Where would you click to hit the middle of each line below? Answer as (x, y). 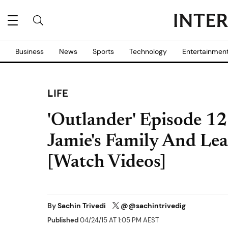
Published (63, 220)
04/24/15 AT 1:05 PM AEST (119, 220)
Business (30, 51)
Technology (148, 51)
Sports (103, 51)
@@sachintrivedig (153, 206)
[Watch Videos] (107, 163)
